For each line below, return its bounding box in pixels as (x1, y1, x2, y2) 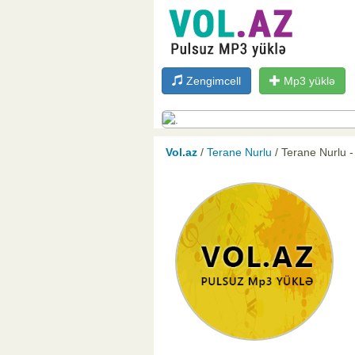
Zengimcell (183, 74, 241, 87)
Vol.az (166, 146, 197, 159)
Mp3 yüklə (281, 74, 335, 87)
